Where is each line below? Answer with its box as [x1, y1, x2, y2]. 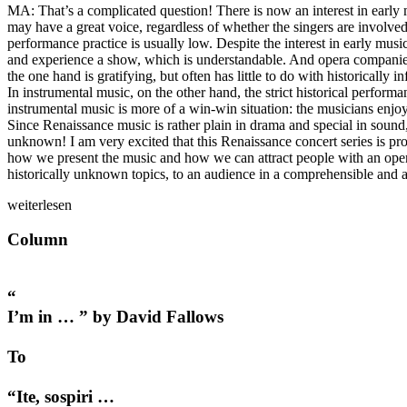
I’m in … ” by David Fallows [7, 307, 223, 326]
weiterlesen [7, 196, 72, 213]
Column [7, 230, 68, 250]
